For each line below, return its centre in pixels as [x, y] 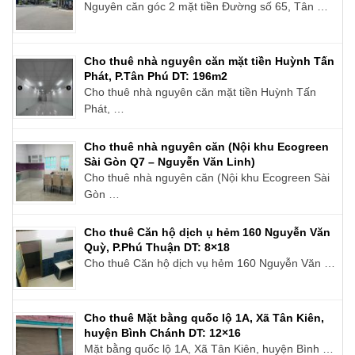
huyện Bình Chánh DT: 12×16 [162, 332]
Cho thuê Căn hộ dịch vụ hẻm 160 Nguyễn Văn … [210, 263]
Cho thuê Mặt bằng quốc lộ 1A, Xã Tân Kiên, [204, 317]
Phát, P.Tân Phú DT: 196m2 [156, 76]
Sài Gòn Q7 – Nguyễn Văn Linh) [170, 161]
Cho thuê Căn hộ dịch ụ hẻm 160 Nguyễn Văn [207, 232]
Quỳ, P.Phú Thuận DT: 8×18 [157, 247]
